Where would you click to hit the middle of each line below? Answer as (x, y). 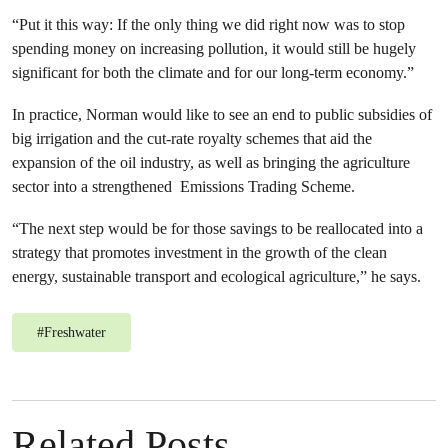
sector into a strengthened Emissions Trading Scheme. (183, 186)
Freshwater (75, 332)
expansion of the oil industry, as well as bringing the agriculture (211, 162)
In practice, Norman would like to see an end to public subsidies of (222, 114)
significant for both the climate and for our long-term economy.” (213, 72)
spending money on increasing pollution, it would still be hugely (214, 48)
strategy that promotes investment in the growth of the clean (199, 252)
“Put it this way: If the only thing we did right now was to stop (208, 24)
